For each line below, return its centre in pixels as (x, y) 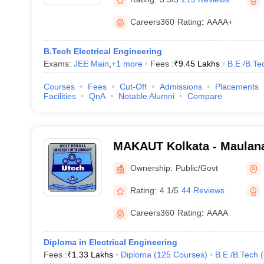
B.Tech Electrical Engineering (103, 51)
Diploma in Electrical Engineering (110, 242)
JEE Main (91, 64)
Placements (237, 87)
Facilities (60, 96)
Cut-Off (133, 87)
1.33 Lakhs (92, 255)
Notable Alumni (146, 96)
